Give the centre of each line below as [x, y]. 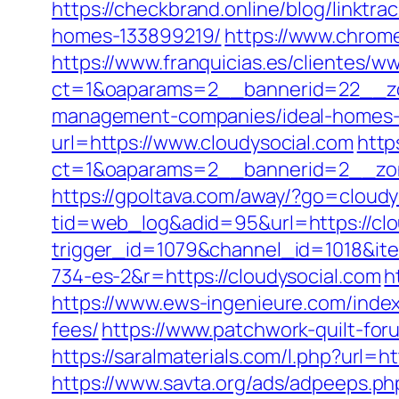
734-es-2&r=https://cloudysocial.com [216, 276]
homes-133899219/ [137, 36]
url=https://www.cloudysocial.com [203, 142]
